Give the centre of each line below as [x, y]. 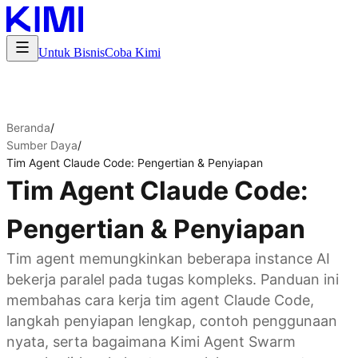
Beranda [28, 127]
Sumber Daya [42, 145]
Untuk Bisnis [72, 52]
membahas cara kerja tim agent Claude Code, [160, 300]
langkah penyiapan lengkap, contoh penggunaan [172, 321]
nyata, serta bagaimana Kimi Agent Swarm [151, 342]
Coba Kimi [133, 52]
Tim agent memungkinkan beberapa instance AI [168, 259]
